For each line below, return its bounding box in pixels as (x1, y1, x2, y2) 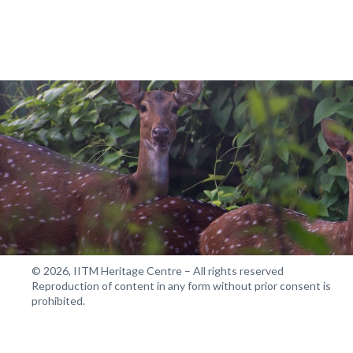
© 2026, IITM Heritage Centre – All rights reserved (32, 263, 284, 277)
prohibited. (32, 293, 85, 307)
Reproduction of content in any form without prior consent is (32, 278, 331, 292)
